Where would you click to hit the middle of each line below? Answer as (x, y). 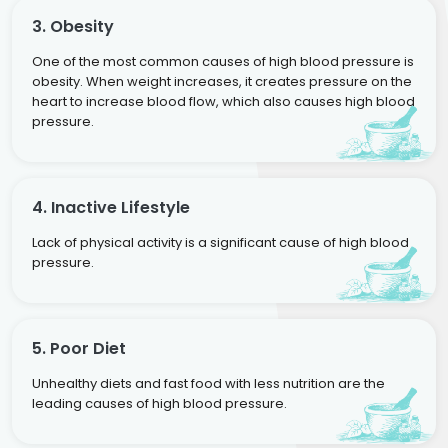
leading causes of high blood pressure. (159, 403)
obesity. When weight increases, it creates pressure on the (222, 81)
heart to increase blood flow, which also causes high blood (223, 101)
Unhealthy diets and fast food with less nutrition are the (208, 383)
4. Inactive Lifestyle (111, 207)
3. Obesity (73, 26)
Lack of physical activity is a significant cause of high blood (220, 242)
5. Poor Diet (79, 348)
